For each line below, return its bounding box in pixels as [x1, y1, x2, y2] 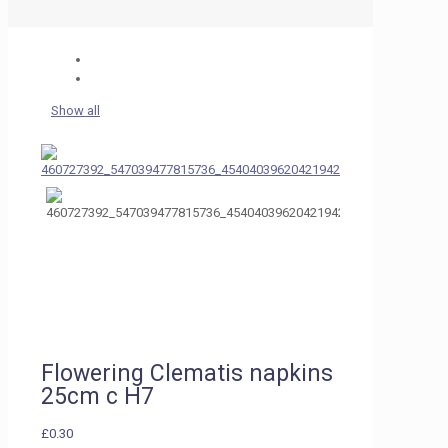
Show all [51, 102, 100, 118]
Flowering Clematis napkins [41, 360, 333, 388]
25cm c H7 [41, 383, 154, 411]
